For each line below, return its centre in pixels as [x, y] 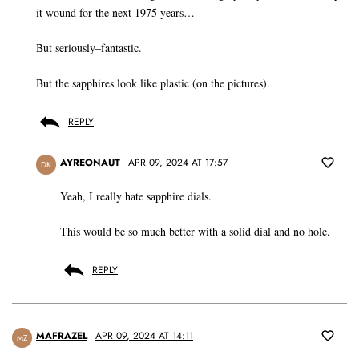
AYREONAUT [90, 163]
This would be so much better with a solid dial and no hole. [195, 232]
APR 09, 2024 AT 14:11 [144, 336]
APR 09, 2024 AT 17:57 [178, 163]
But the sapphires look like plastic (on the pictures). [153, 83]
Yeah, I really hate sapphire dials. [136, 196]
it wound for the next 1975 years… [115, 13]
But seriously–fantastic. [89, 48]
